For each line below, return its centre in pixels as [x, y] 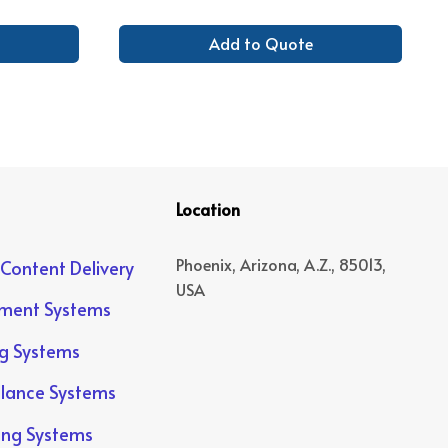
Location [207, 209]
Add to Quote [260, 43]
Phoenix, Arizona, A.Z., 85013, [280, 264]
